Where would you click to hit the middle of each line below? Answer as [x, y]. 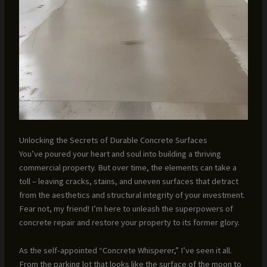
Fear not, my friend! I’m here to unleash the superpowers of [126, 209]
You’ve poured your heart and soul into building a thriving [120, 154]
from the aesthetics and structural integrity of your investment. [132, 195]
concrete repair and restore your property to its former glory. [129, 223]
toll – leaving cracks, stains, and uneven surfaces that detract [128, 181]
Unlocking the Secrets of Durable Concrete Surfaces [113, 140]
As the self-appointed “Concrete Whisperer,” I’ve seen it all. [125, 250]
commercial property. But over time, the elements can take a [128, 168]
